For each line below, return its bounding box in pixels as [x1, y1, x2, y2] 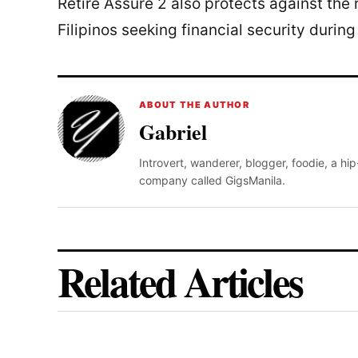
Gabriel [139, 116, 207, 147]
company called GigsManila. [139, 173, 285, 187]
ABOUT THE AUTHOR [139, 98, 250, 110]
